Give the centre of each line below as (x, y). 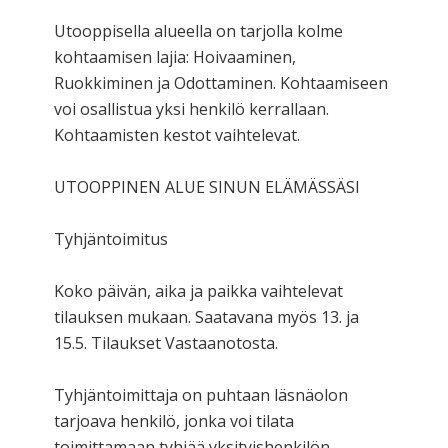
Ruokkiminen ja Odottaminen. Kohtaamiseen (221, 82)
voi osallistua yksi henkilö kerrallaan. (191, 108)
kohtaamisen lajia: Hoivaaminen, (175, 56)
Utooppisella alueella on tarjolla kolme (198, 30)
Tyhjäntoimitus (111, 238)
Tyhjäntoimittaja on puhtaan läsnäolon (201, 394)
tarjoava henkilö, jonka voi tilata (174, 420)
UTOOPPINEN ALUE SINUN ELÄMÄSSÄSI (207, 186)
